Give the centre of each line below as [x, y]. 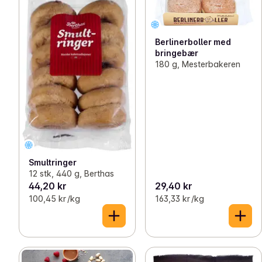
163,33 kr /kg [180, 198]
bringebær [177, 53]
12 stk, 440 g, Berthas [71, 173]
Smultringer [53, 162]
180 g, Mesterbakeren [198, 64]
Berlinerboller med [193, 42]
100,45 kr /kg [54, 198]
